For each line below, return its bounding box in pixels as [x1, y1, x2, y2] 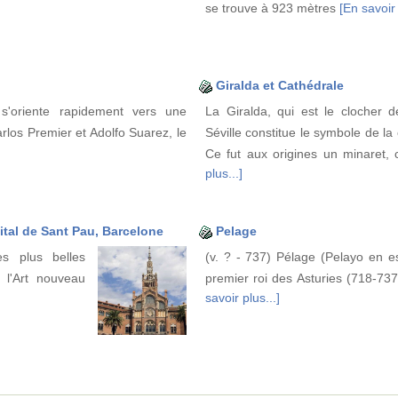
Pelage [216, 224, 257, 239]
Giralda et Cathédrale [216, 78, 344, 93]
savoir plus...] [205, 291, 280, 306]
